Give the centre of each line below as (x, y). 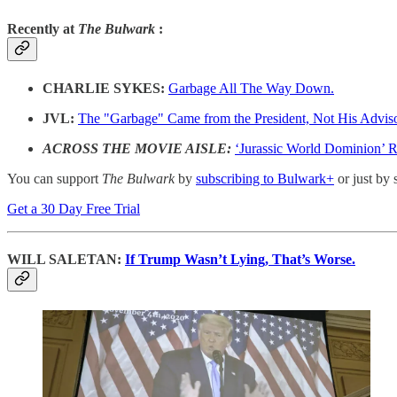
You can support (54, 178)
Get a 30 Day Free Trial (74, 208)
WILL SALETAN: (66, 259)
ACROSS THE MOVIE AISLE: (139, 148)
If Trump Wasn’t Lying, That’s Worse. (240, 259)
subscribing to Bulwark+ (265, 178)
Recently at (43, 29)
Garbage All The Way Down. (251, 88)
